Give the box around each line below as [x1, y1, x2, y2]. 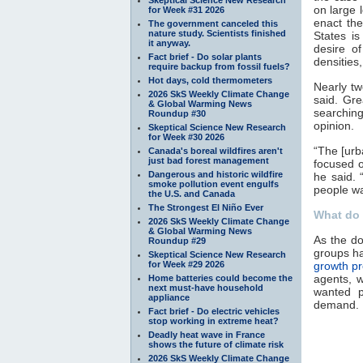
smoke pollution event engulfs [148, 178, 279, 189]
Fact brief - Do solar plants [148, 51, 262, 62]
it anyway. [148, 37, 190, 48]
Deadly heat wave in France [148, 329, 265, 340]
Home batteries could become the [148, 272, 293, 283]
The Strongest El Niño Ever [148, 202, 263, 212]
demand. [314, 297, 359, 311]
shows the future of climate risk [148, 339, 284, 349]
